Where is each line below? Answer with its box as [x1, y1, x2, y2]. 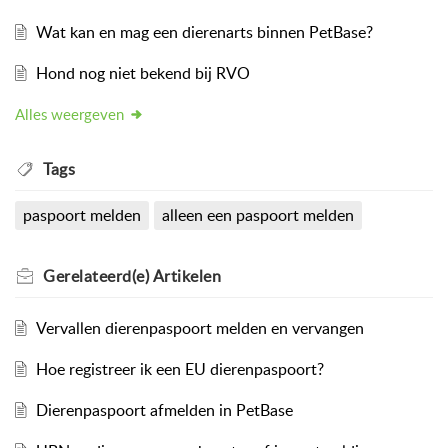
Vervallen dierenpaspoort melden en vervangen [35, 316, 364, 339]
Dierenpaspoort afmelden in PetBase [35, 398, 293, 421]
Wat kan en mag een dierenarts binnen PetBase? [35, 20, 373, 43]
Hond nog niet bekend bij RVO [35, 61, 250, 84]
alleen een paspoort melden [161, 203, 354, 226]
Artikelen [152, 264, 221, 287]
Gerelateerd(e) [43, 264, 153, 287]
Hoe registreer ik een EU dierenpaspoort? [35, 357, 324, 380]
